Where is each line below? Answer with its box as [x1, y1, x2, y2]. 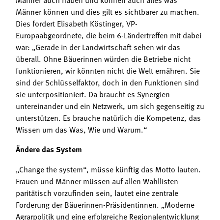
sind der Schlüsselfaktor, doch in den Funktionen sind [16, 76, 199, 87]
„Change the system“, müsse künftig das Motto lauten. [16, 163, 201, 174]
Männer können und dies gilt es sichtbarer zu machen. [16, 5, 199, 17]
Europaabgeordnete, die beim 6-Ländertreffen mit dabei [16, 29, 201, 40]
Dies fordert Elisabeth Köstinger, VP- [16, 17, 137, 28]
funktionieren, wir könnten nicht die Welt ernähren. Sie [16, 64, 200, 76]
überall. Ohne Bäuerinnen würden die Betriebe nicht [16, 53, 191, 64]
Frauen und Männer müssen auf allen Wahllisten [16, 175, 178, 186]
